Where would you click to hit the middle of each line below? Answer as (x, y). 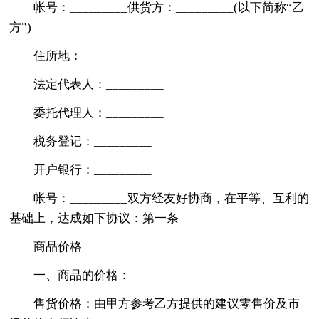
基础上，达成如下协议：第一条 (94, 218)
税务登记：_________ (93, 141)
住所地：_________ (87, 56)
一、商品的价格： (82, 275)
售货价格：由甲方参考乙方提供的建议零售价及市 (167, 303)
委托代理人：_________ (99, 113)
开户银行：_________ (93, 169)
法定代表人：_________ (99, 84)
